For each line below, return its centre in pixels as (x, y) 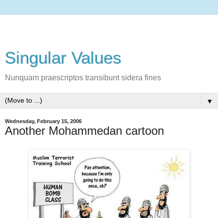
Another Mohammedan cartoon (84, 131)
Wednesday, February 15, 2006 (43, 121)
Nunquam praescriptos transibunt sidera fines (83, 78)
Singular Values (63, 58)
